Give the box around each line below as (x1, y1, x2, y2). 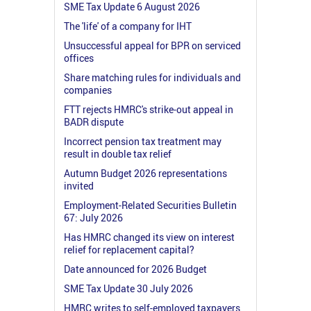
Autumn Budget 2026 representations (64, 166, 227, 180)
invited (64, 178, 94, 192)
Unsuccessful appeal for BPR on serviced (64, 38, 241, 52)
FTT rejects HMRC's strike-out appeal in (64, 102, 233, 116)
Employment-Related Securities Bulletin (64, 198, 237, 212)
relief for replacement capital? (64, 242, 194, 256)
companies (64, 83, 112, 96)
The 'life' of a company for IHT (64, 19, 192, 33)
